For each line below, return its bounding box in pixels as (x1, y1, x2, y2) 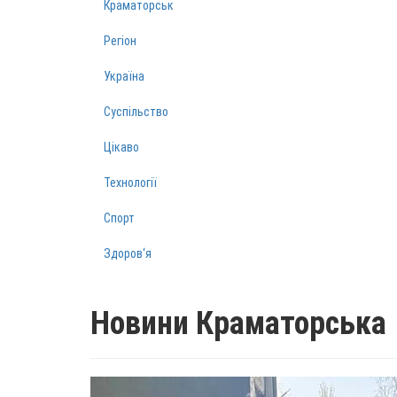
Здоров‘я (104, 246, 152, 261)
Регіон (104, 34, 136, 48)
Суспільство (104, 105, 168, 119)
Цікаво (104, 140, 139, 154)
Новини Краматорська (90, 305, 386, 342)
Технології (104, 175, 157, 190)
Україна (104, 69, 144, 83)
